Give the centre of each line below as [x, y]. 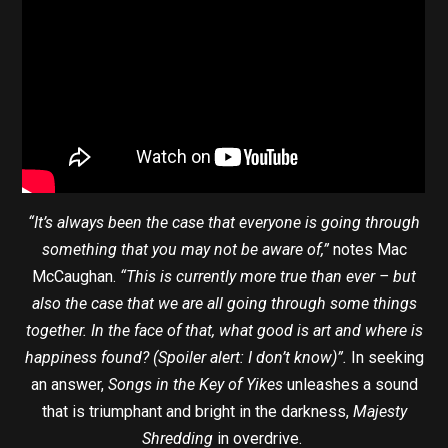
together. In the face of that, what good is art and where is [224, 331]
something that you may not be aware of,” [185, 250]
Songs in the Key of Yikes [195, 385]
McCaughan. [76, 277]
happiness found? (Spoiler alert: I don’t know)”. [185, 358]
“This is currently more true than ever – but [268, 277]
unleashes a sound [350, 385]
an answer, [69, 385]
